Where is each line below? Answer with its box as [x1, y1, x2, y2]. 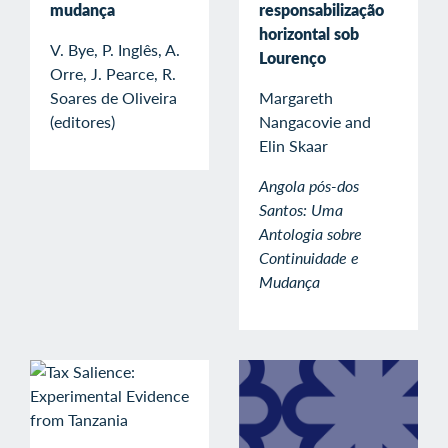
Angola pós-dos [259, 173, 359, 197]
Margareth [259, 85, 333, 109]
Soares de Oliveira [50, 85, 177, 109]
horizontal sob [259, 21, 359, 45]
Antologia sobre [259, 221, 362, 245]
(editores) [50, 109, 115, 133]
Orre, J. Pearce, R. [50, 61, 176, 85]
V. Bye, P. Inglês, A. [50, 37, 180, 61]
